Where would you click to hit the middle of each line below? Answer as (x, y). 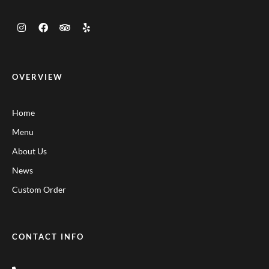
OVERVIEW (38, 77)
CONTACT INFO (48, 236)
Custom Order (39, 189)
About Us (29, 151)
